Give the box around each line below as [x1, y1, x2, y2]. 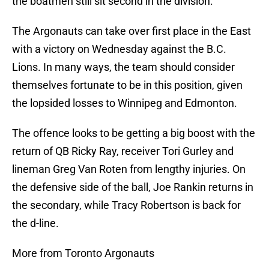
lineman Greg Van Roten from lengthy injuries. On [12, 163, 246, 176]
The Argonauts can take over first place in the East [12, 25, 251, 38]
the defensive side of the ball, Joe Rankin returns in [12, 181, 253, 194]
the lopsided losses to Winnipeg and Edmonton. [12, 97, 237, 110]
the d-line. [12, 217, 59, 230]
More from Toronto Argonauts [12, 247, 154, 260]
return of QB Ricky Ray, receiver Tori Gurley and [12, 145, 234, 158]
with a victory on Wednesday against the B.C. [12, 43, 226, 56]
